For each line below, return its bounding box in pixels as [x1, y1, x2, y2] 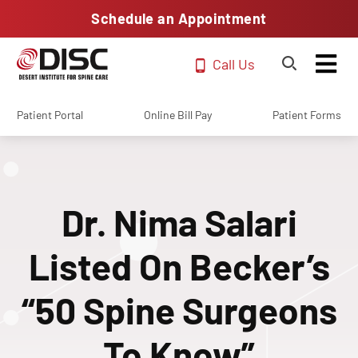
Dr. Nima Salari [61, 200, 297, 244]
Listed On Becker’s [28, 244, 330, 288]
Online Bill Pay [144, 108, 212, 121]
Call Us [213, 54, 255, 73]
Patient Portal [17, 108, 83, 121]
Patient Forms [272, 108, 341, 121]
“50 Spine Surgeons [21, 288, 337, 332]
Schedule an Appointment [91, 10, 267, 27]
